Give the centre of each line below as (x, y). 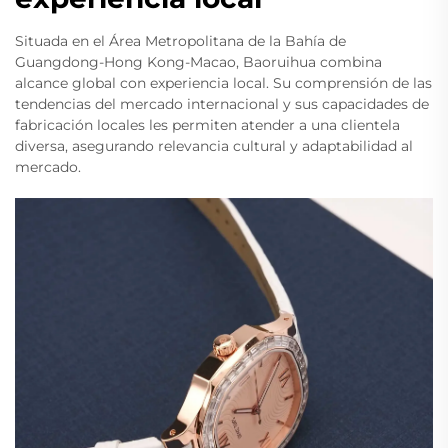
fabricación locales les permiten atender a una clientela (207, 125)
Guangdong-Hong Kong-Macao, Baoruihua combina (198, 62)
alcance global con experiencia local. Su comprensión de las (223, 83)
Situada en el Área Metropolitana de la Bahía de (180, 41)
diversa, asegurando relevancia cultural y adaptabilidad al (214, 146)
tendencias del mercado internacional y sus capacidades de (222, 104)
